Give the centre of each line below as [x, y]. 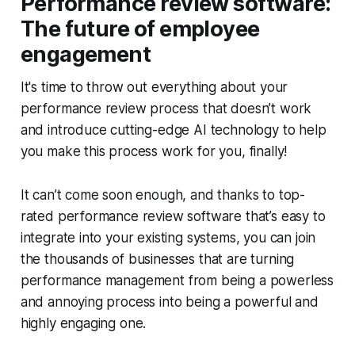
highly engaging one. [85, 323]
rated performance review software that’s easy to [173, 216]
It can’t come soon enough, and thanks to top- [163, 195]
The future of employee [140, 29]
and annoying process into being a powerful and [169, 302]
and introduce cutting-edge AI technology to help [173, 130]
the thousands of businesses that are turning [157, 259]
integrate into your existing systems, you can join [168, 237]
